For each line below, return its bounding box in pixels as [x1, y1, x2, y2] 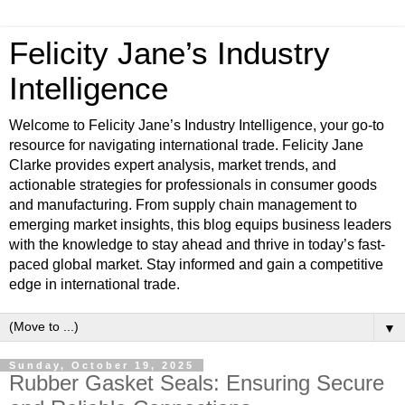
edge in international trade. [9, 277, 180, 292]
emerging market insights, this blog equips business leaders [9, 217, 391, 232]
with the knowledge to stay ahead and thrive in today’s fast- [9, 237, 385, 252]
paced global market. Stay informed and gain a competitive [9, 257, 383, 272]
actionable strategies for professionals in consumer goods [9, 177, 377, 193]
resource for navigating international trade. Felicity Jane [9, 137, 363, 153]
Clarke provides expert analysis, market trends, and [9, 157, 336, 173]
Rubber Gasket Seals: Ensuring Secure [9, 371, 384, 395]
